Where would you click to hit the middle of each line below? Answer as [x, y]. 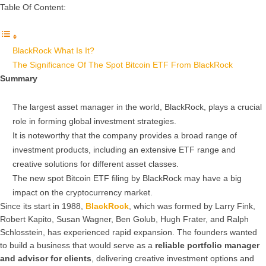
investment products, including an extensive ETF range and [124, 149]
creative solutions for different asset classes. [97, 164]
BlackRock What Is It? [55, 51]
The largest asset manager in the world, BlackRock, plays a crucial [137, 107]
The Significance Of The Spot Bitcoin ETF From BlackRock [123, 65]
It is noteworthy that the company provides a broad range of [125, 135]
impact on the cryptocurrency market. [84, 192]
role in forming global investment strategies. [96, 121]
